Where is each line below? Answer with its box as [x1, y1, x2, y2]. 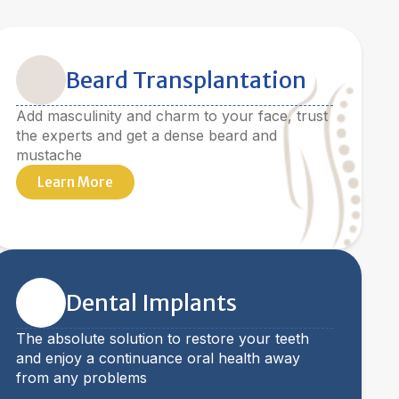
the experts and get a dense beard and [16, 126, 277, 144]
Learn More [37, 174, 113, 191]
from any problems [16, 369, 147, 387]
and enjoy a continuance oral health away [16, 349, 300, 367]
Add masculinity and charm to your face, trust [16, 107, 328, 125]
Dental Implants [66, 289, 237, 317]
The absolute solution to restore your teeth [16, 330, 309, 347]
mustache [16, 146, 82, 164]
